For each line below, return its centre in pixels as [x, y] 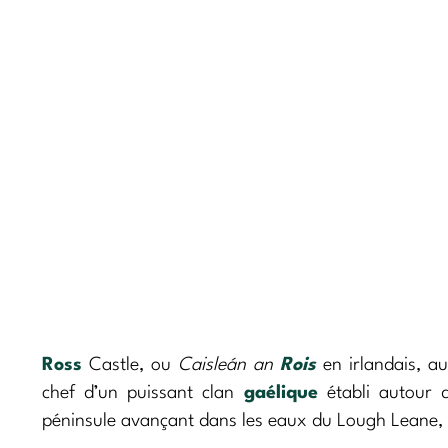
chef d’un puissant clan [143, 392]
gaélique [280, 392]
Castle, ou [130, 364]
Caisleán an [228, 364]
